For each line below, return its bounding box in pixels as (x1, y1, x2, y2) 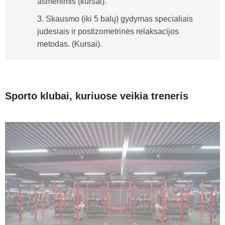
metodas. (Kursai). (37, 40, 102, 48)
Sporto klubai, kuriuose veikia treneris (5, 90, 188, 101)
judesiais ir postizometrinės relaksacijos (37, 27, 179, 36)
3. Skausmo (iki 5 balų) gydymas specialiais (37, 15, 193, 23)
